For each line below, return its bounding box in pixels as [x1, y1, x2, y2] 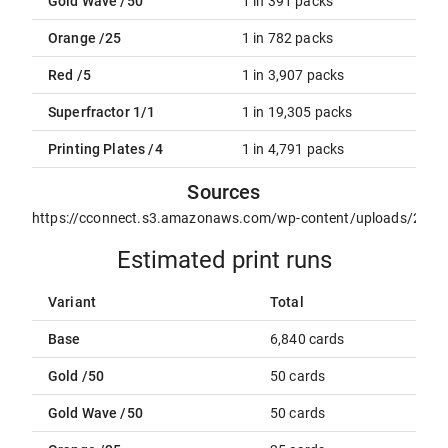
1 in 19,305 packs [242, 104, 353, 120]
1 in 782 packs [242, 30, 334, 46]
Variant [48, 294, 97, 310]
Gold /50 [48, 368, 105, 384]
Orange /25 [48, 30, 122, 46]
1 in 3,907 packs [242, 67, 345, 83]
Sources [187, 180, 261, 204]
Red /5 [48, 67, 91, 83]
